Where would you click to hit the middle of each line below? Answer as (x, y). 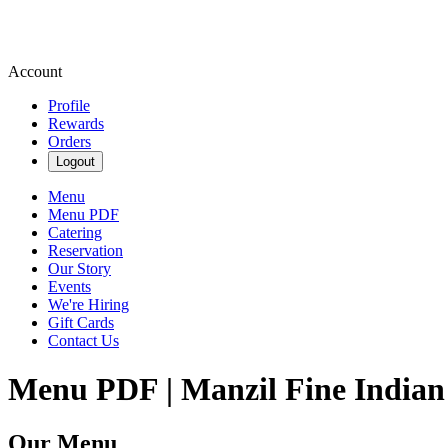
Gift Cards (81, 322)
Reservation (85, 250)
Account (35, 71)
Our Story (79, 268)
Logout (75, 161)
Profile (69, 105)
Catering (75, 232)
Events (69, 286)
